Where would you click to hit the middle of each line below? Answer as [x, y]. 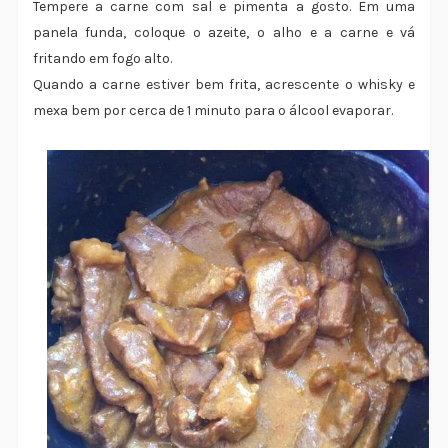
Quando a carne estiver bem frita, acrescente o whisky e [224, 85]
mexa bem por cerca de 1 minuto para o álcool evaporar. [212, 111]
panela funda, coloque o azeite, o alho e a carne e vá [224, 33]
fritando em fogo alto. [102, 59]
